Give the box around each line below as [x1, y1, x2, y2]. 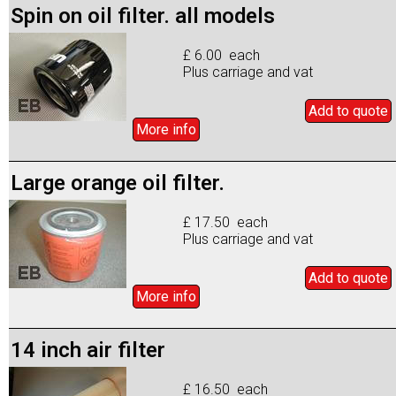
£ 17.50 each [183, 213, 269, 231]
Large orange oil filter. [11, 170, 225, 195]
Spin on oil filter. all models [11, 3, 275, 28]
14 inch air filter [11, 337, 165, 362]
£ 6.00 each [183, 46, 261, 64]
